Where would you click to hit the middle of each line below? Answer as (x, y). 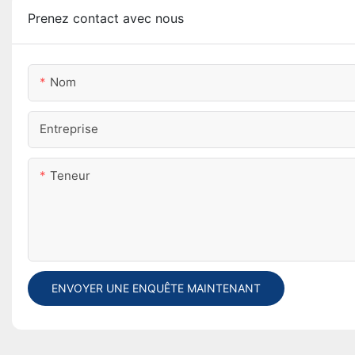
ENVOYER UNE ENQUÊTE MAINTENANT (156, 288)
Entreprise (69, 129)
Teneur (70, 176)
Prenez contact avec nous (106, 19)
